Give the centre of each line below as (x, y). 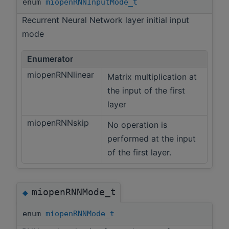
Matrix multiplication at (152, 76)
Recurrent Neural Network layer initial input (106, 20)
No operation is (137, 124)
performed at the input (152, 138)
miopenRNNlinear (62, 74)
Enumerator (50, 59)
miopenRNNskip (59, 122)
